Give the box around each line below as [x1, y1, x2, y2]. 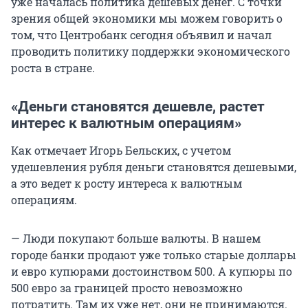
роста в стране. [11, 60, 95, 76]
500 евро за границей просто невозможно [11, 280, 243, 296]
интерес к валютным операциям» [11, 115, 241, 132]
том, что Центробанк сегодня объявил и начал [11, 27, 272, 43]
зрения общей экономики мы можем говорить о [11, 11, 283, 26]
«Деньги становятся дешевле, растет [11, 98, 265, 115]
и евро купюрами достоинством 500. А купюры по [11, 264, 292, 279]
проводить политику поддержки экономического [11, 44, 290, 59]
